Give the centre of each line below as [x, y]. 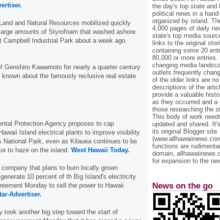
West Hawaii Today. [100, 150]
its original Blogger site [185, 132]
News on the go [182, 186]
